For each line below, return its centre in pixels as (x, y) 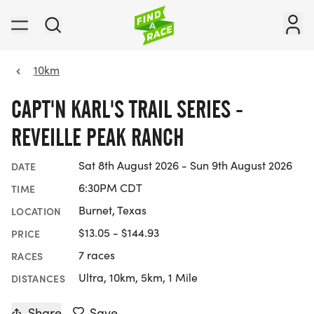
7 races (97, 255)
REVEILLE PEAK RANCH (98, 137)
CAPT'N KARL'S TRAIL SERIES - (127, 109)
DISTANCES (39, 279)
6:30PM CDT (110, 188)
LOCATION (36, 211)
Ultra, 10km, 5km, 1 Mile (138, 278)
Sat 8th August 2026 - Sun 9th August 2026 (185, 165)
